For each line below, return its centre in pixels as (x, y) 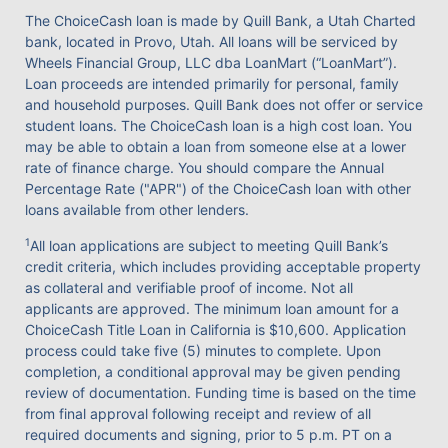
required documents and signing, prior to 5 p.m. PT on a (208, 435)
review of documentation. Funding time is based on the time (220, 393)
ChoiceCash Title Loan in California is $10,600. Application (215, 330)
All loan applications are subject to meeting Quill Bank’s (209, 246)
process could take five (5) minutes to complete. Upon (203, 351)
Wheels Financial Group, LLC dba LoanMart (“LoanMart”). (211, 62)
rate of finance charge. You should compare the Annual (204, 167)
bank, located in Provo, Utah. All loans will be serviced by (211, 41)
